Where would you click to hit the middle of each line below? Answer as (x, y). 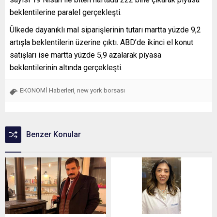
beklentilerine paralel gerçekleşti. (66, 12)
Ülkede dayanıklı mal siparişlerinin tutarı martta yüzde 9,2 (105, 30)
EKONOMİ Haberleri (47, 90)
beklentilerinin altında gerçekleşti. (66, 67)
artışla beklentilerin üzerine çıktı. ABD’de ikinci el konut (101, 42)
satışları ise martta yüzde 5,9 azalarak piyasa (85, 55)
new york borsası (101, 90)
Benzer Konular (54, 134)
